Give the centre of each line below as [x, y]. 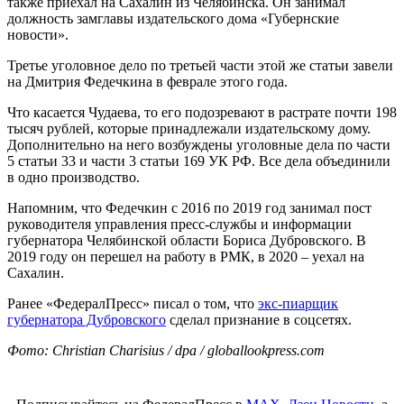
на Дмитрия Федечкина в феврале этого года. [147, 81]
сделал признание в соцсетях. [259, 319]
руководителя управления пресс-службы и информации [179, 224]
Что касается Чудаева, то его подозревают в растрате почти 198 [202, 112]
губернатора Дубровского [87, 319]
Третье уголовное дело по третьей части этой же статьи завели [200, 65]
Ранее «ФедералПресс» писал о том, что [133, 303]
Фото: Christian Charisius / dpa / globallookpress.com [166, 350]
